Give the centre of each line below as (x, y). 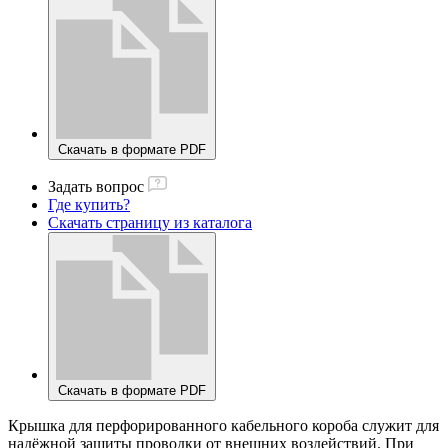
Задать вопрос (96, 187)
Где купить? (89, 205)
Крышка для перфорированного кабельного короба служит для (223, 425)
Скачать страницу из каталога (150, 223)
